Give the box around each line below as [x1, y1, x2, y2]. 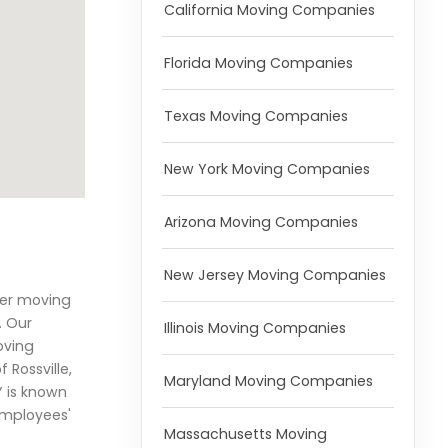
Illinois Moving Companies [163, 318, 346, 339]
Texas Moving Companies [163, 106, 348, 127]
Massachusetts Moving [163, 424, 327, 445]
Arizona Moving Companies [163, 212, 358, 233]
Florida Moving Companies [163, 53, 353, 74]
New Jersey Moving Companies [163, 265, 386, 286]
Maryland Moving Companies [163, 371, 373, 392]
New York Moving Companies [163, 159, 370, 180]
